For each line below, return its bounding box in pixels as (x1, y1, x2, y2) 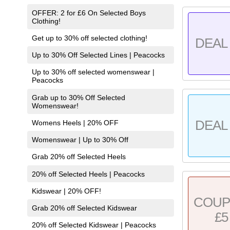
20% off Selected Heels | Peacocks (31, 169, 145, 178)
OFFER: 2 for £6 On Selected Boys (31, 8, 146, 17)
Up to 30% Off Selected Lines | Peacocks (31, 51, 165, 60)
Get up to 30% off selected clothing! (31, 33, 147, 42)
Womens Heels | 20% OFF (31, 118, 119, 127)
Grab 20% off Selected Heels (31, 152, 126, 161)
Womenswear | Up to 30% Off (31, 136, 128, 144)
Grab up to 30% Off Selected (31, 93, 125, 102)
